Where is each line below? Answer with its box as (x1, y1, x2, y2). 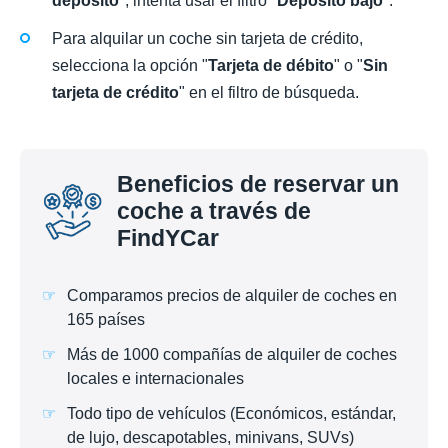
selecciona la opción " (52, 57, 208, 75)
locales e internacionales (67, 369, 244, 387)
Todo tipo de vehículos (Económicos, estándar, (67, 405, 396, 423)
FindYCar (117, 225, 219, 252)
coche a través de (117, 198, 311, 225)
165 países (67, 310, 145, 328)
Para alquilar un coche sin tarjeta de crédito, (52, 30, 363, 48)
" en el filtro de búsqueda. (179, 84, 359, 102)
